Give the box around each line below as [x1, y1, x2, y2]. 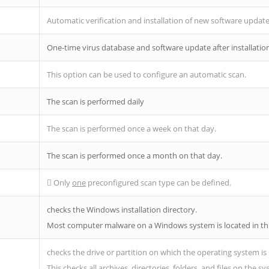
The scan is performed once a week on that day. [47, 123, 216, 134]
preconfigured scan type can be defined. [86, 177, 231, 188]
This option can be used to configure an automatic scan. [47, 69, 246, 80]
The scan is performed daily [47, 96, 144, 107]
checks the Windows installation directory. [47, 204, 197, 215]
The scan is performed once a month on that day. [47, 150, 222, 161]
